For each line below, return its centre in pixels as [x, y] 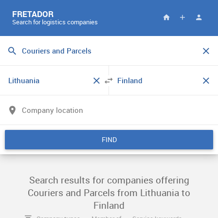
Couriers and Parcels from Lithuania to [109, 193]
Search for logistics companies [55, 22]
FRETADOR [33, 14]
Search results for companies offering [109, 180]
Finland [109, 205]
